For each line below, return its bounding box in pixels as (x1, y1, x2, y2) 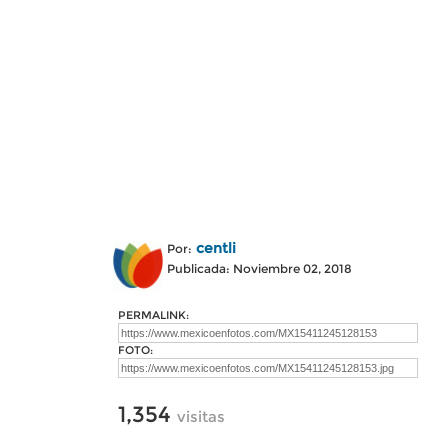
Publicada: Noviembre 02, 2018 (167, 261, 352, 276)
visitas (177, 407, 225, 426)
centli (196, 239, 236, 257)
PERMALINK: (118, 308, 189, 322)
